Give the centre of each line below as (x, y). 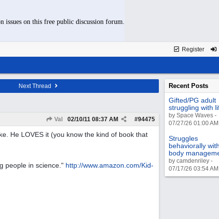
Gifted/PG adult (192, 100)
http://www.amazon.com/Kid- (109, 165)
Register (192, 49)
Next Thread (35, 86)
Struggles (183, 138)
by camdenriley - (191, 161)
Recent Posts (188, 86)
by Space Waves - (193, 115)
